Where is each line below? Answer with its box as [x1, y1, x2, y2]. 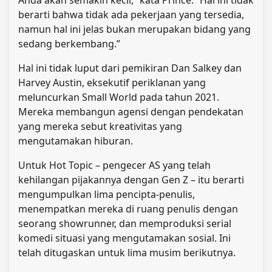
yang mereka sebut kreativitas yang [18, 119, 182, 133]
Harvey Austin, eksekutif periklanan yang [18, 75, 206, 89]
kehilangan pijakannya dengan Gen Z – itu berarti [18, 172, 244, 186]
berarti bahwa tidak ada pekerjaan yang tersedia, [18, 7, 244, 21]
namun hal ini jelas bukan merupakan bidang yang [18, 22, 251, 36]
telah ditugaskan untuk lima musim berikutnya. [18, 245, 236, 259]
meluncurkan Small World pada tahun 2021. [18, 90, 219, 104]
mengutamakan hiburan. [18, 134, 133, 148]
